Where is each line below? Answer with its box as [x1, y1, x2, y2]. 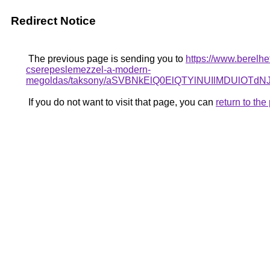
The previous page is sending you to [26, 54, 186, 64]
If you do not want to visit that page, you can [26, 97, 216, 107]
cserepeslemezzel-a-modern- [26, 64, 151, 75]
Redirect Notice [11, 14, 96, 27]
